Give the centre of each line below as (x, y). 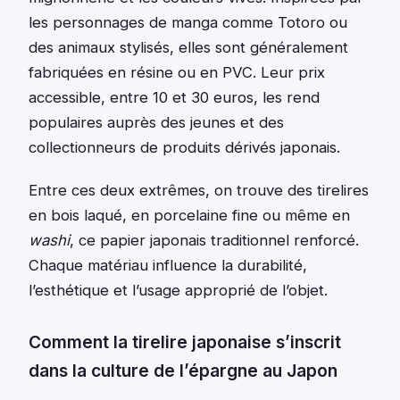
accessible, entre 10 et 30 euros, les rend (174, 98)
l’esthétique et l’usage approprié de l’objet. (178, 291)
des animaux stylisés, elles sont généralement (188, 48)
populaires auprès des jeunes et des (156, 123)
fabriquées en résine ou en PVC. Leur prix (177, 73)
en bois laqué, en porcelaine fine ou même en (189, 216)
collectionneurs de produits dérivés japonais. (184, 148)
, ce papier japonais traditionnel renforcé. (214, 241)
